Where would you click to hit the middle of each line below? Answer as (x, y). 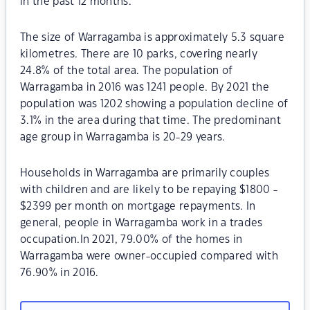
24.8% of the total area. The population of (127, 71)
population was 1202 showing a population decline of (154, 104)
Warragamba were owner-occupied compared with (149, 256)
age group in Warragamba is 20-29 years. (123, 137)
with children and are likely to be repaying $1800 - (149, 190)
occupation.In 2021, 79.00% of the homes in (131, 240)
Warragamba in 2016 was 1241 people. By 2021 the (145, 88)
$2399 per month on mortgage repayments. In (138, 207)
